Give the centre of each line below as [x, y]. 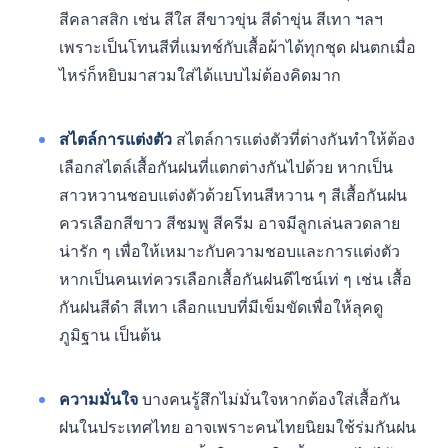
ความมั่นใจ [98, 399]
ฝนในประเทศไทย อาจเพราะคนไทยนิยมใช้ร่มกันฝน [237, 427]
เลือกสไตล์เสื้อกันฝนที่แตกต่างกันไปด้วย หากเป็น [226, 167]
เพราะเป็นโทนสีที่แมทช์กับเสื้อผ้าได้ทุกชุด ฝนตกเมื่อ [237, 47]
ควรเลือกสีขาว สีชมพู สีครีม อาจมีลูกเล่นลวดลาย [229, 223]
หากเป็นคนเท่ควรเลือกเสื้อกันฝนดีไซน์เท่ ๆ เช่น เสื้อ [235, 279]
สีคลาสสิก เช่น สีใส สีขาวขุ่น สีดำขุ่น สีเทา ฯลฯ [221, 19]
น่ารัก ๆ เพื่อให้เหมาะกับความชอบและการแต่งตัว [229, 251]
